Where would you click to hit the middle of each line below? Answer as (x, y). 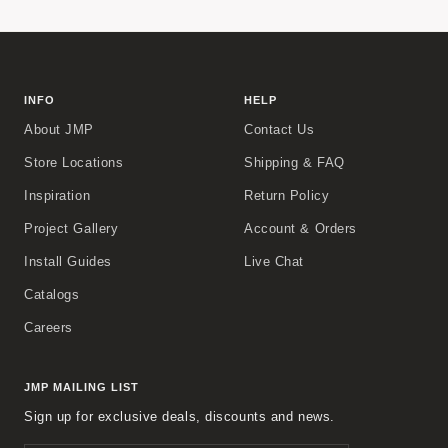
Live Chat (274, 261)
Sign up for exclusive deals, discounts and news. (179, 416)
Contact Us (279, 129)
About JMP (59, 129)
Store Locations (74, 162)
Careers (48, 327)
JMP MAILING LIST (81, 386)
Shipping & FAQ (294, 162)
